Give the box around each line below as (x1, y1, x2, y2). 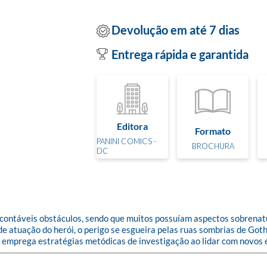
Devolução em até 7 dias (111, 22, 240, 37)
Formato (195, 125, 231, 136)
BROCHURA (191, 141, 234, 151)
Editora (117, 120, 148, 132)
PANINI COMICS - (97, 136, 156, 146)
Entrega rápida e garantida (111, 47, 249, 61)
